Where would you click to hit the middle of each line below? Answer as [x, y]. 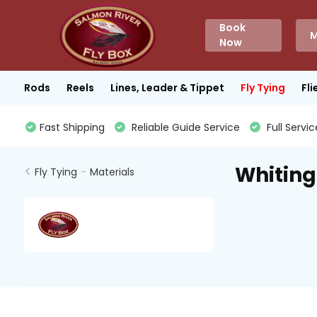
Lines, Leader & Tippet [167, 87]
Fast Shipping [72, 127]
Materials [112, 172]
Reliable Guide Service [184, 127]
